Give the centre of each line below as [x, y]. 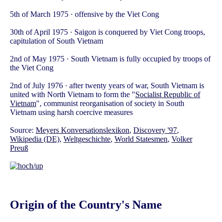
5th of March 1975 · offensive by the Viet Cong [84, 14]
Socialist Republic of [168, 95]
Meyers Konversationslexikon [83, 130]
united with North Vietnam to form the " [73, 95]
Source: [23, 130]
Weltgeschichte [87, 139]
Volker [182, 139]
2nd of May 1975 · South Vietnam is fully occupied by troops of [110, 59]
